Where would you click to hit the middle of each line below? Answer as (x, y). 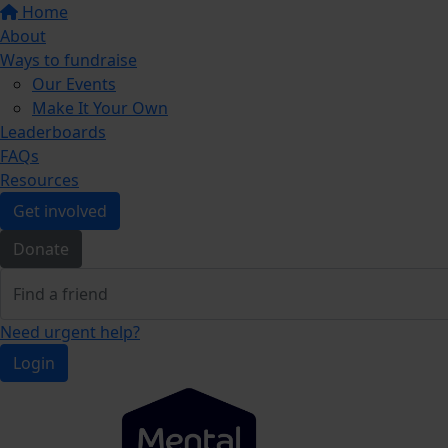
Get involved (60, 211)
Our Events (74, 84)
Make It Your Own (100, 108)
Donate (41, 249)
